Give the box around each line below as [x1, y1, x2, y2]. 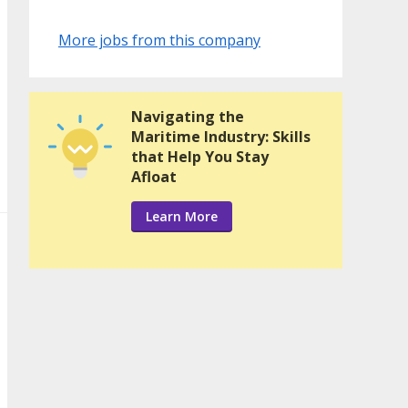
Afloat [131, 167, 177, 188]
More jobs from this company [58, 30, 260, 51]
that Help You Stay [131, 147, 269, 168]
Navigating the [131, 107, 244, 127]
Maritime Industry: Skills [131, 127, 311, 148]
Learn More [146, 208, 218, 226]
